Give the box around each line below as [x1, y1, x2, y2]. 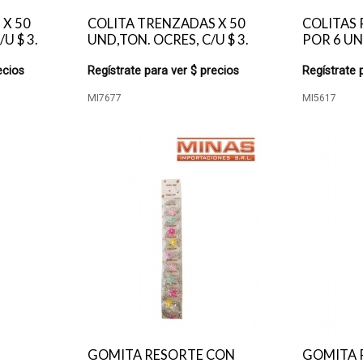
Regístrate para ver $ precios [87, 64, 239, 78]
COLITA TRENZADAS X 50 [87, 15, 246, 32]
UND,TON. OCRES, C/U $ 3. [87, 32, 249, 48]
